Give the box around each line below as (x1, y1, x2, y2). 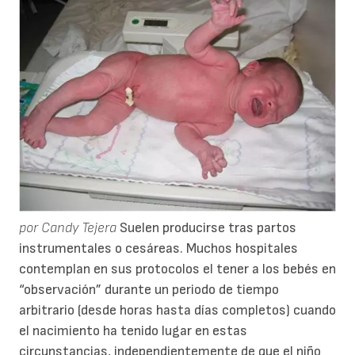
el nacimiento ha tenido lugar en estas (19, 323, 247, 340)
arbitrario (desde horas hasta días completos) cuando (19, 302, 336, 319)
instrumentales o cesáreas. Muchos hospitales (19, 240, 298, 258)
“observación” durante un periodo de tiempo (19, 281, 279, 299)
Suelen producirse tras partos (116, 219, 296, 237)
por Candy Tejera (19, 219, 116, 237)
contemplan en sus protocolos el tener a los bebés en (19, 261, 336, 278)
